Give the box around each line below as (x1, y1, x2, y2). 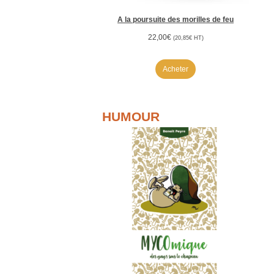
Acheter (163, 65, 189, 74)
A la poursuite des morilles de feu (117, 15, 234, 24)
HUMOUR (102, 109, 160, 124)
